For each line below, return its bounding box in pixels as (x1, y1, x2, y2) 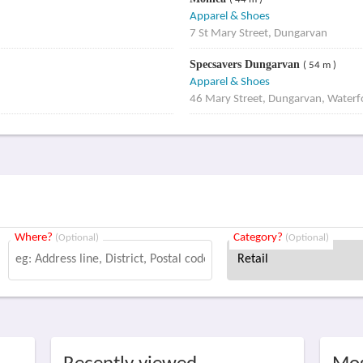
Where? (15, 232, 56, 244)
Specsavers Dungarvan (189, 58, 303, 70)
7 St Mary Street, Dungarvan (189, 28, 327, 40)
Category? (233, 232, 286, 244)
